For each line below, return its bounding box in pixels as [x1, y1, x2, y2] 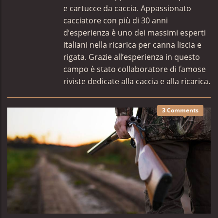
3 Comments [162, 106, 199, 114]
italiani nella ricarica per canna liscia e [63, 39, 201, 50]
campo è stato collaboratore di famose [63, 64, 206, 74]
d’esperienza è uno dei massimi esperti [63, 27, 206, 38]
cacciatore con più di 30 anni [63, 15, 168, 26]
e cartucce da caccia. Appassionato [63, 3, 191, 14]
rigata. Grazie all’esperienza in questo [63, 52, 200, 62]
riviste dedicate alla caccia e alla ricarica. [63, 76, 210, 87]
